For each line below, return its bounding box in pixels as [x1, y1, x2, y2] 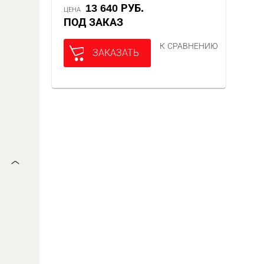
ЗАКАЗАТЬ [93, 48, 140, 58]
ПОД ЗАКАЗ [71, 16, 124, 28]
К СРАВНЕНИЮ [160, 41, 219, 51]
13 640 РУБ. [91, 2, 144, 14]
